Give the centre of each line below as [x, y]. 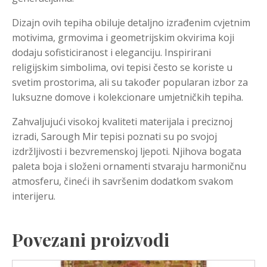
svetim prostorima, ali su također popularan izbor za [130, 82]
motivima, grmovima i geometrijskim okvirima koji [123, 37]
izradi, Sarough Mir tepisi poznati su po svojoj [114, 136]
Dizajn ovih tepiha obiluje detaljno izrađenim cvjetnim [131, 22]
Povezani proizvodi [91, 239]
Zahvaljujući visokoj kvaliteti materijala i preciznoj [122, 121]
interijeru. [34, 196]
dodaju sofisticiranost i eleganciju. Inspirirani [111, 52]
